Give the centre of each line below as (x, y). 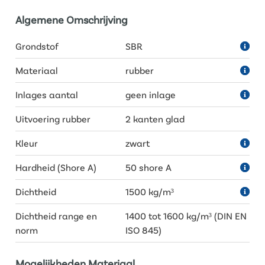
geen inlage (151, 94)
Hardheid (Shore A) (56, 167)
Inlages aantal (47, 94)
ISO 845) (144, 230)
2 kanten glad (155, 119)
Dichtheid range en (56, 216)
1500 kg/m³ (150, 191)
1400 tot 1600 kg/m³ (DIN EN (186, 216)
